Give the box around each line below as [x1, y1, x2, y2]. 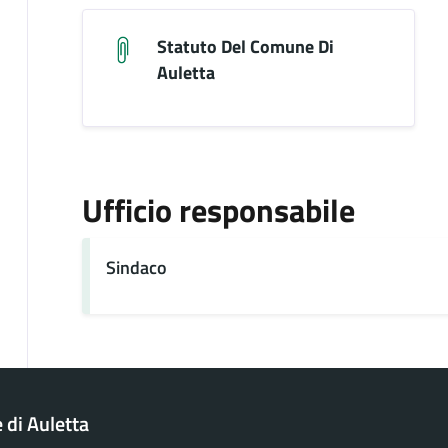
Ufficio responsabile [81, 185, 355, 234]
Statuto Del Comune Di [156, 32, 334, 60]
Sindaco [105, 253, 167, 281]
